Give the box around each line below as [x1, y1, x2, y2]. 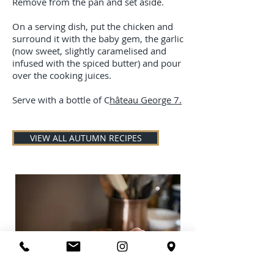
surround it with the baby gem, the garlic [12, 32, 183, 45]
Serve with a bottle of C [12, 94, 109, 106]
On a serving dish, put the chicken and [12, 20, 173, 32]
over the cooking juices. [12, 69, 111, 81]
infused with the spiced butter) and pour [12, 57, 181, 69]
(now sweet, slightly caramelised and [12, 45, 166, 57]
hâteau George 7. [109, 94, 182, 106]
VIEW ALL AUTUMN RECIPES [29, 132, 142, 144]
